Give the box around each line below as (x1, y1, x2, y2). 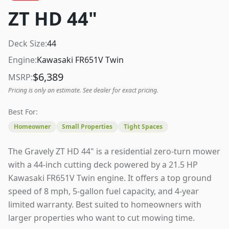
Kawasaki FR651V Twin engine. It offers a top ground (8, 172, 212, 184)
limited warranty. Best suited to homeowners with (8, 199, 201, 211)
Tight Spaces (124, 122, 163, 131)
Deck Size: (8, 38, 47, 50)
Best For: (8, 107, 38, 117)
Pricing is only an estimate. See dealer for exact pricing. (8, 86, 158, 95)
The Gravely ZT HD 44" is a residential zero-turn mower (8, 146, 220, 157)
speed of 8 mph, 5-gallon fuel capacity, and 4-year (8, 186, 199, 197)
